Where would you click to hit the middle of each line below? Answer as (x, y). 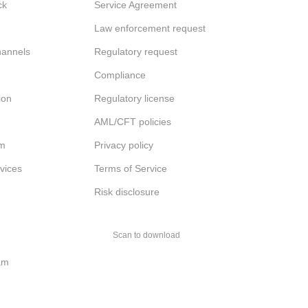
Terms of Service (131, 168)
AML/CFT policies (133, 122)
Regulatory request (136, 52)
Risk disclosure (127, 192)
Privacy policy (124, 145)
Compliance (120, 75)
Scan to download (147, 235)
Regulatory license (135, 98)
